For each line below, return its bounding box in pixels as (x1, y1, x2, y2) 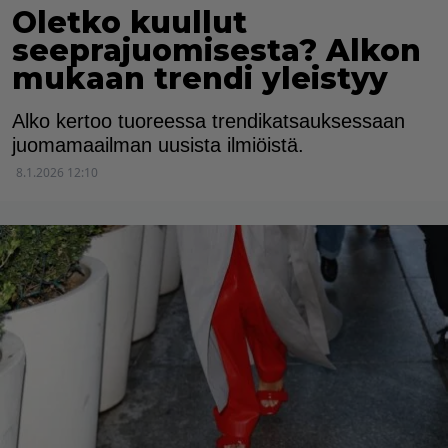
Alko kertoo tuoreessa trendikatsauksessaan (12, 109, 405, 132)
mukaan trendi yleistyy (12, 59, 388, 97)
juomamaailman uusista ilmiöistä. (12, 133, 304, 156)
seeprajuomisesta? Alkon (12, 31, 421, 69)
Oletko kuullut (12, 3, 247, 41)
